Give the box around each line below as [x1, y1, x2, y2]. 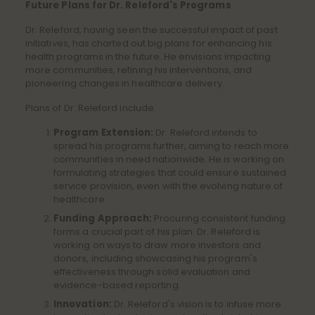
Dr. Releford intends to [153, 126, 257, 140]
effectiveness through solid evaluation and [53, 265, 250, 279]
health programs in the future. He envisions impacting [25, 50, 271, 64]
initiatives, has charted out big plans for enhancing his [25, 37, 272, 51]
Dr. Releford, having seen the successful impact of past [25, 23, 278, 37]
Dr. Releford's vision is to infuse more [111, 297, 282, 311]
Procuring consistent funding [152, 212, 286, 226]
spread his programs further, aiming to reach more [53, 139, 290, 153]
